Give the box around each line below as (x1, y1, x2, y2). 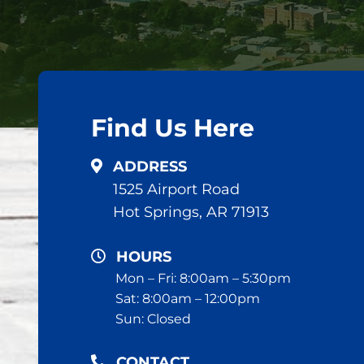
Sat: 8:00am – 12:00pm (115, 291, 260, 306)
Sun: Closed (115, 311, 191, 327)
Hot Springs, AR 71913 (113, 203, 269, 221)
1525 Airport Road (113, 180, 240, 198)
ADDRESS (113, 158, 187, 175)
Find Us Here (91, 113, 254, 143)
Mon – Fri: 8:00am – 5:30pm (115, 271, 291, 286)
